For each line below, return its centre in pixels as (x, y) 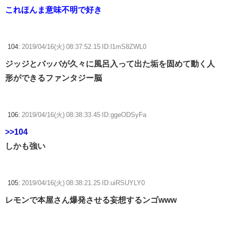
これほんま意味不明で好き (53, 10)
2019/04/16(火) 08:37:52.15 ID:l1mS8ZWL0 (84, 47)
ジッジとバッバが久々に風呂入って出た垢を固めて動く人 (110, 64)
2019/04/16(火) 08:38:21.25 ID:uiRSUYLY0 (83, 183)
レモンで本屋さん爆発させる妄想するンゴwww (91, 200)
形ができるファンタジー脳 (53, 78)
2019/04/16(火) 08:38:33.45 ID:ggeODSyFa (84, 115)
